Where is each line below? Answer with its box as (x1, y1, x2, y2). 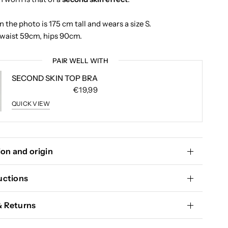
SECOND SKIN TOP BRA (12, 73, 98, 83)
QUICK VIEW (12, 99, 50, 107)
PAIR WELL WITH (52, 56, 108, 65)
